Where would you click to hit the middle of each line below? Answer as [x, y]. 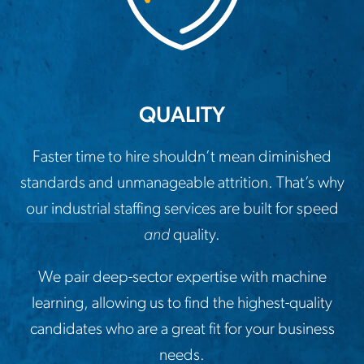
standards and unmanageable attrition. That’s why [182, 183]
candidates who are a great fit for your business [182, 329]
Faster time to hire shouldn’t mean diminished [182, 157]
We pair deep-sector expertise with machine [182, 277]
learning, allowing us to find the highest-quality [182, 303]
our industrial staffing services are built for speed [182, 209]
